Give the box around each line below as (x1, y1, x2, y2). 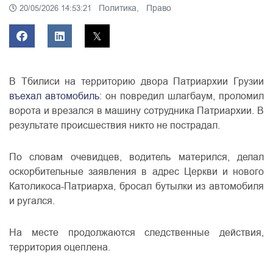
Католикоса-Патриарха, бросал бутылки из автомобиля (9, 180, 264, 193)
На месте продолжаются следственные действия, (9, 226, 264, 239)
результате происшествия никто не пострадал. (9, 119, 220, 132)
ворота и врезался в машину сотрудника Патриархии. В (9, 104, 264, 118)
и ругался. (9, 194, 55, 208)
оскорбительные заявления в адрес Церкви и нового (9, 165, 264, 179)
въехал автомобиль (9, 90, 99, 103)
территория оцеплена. (9, 241, 110, 254)
